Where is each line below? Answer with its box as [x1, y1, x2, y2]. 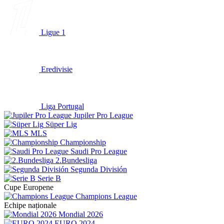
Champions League [75, 192, 137, 200]
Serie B [37, 174, 61, 182]
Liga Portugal [41, 102, 84, 110]
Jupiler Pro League [73, 111, 133, 119]
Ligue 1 [41, 28, 65, 36]
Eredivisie [41, 65, 72, 73]
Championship [60, 138, 106, 146]
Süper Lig [45, 120, 77, 128]
